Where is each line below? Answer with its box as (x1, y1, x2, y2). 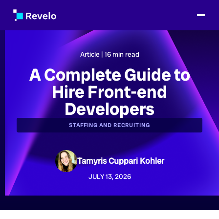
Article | (80, 50, 105, 59)
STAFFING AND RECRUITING (69, 122, 150, 129)
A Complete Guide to (29, 64, 190, 86)
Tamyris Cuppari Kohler (77, 155, 164, 166)
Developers (65, 98, 154, 120)
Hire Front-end (52, 81, 167, 103)
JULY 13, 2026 (88, 172, 131, 181)
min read (110, 50, 139, 59)
